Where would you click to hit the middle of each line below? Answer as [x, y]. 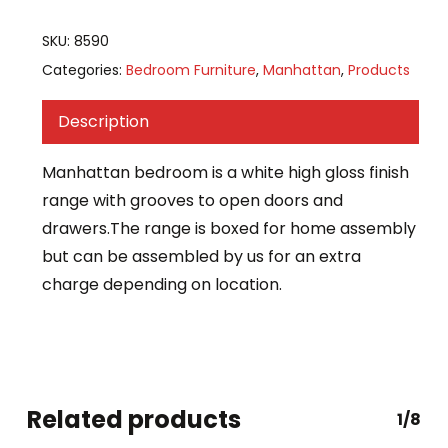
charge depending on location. [161, 285]
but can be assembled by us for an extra [201, 257]
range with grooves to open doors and [192, 201]
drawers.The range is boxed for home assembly [228, 229]
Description [103, 122]
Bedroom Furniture [190, 70]
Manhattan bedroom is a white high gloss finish [225, 173]
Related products [133, 420]
